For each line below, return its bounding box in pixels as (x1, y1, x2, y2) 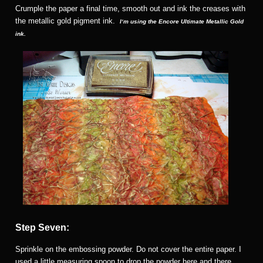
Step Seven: (15, 222, 69, 233)
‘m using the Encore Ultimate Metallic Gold (121, 18, 244, 25)
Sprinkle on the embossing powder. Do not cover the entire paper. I (15, 245, 241, 254)
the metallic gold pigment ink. (15, 16, 117, 25)
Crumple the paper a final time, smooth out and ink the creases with (15, 4, 245, 13)
